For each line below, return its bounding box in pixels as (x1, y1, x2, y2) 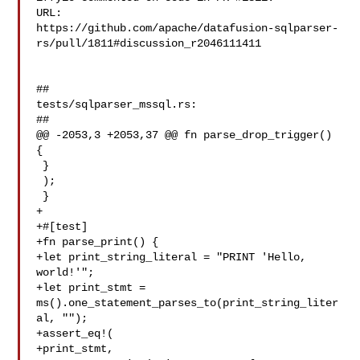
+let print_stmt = (36, 281, 146, 294)
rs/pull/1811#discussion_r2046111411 (36, 37, 262, 50)
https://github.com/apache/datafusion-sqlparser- (36, 22, 339, 35)
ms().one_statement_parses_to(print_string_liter (36, 297, 339, 309)
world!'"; (36, 266, 95, 279)
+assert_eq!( (36, 327, 114, 340)
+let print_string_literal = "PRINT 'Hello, (36, 251, 307, 264)
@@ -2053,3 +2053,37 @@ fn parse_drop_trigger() (36, 129, 333, 141)
